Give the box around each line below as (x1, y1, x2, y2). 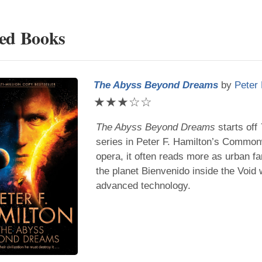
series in (95, 136, 136, 147)
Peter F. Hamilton (136, 136, 212, 147)
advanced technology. (95, 180, 191, 191)
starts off (215, 121, 260, 133)
